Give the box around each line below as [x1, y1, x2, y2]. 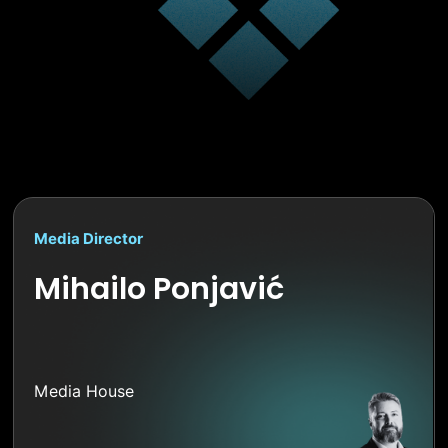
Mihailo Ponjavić [34, 268, 285, 311]
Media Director [34, 230, 144, 249]
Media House [34, 382, 135, 402]
